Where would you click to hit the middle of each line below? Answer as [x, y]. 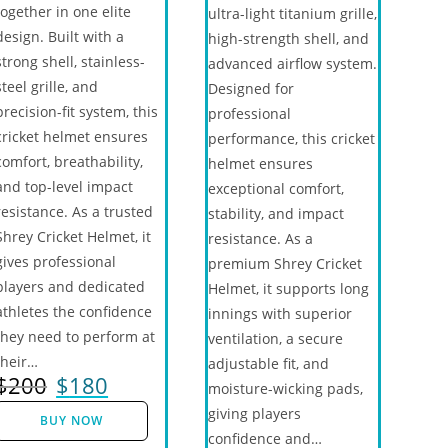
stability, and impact [276, 213]
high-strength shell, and [289, 38]
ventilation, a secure [276, 338]
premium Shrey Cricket [285, 263]
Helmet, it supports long [289, 288]
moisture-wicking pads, [286, 388]
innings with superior [280, 313]
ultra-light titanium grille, [293, 13]
